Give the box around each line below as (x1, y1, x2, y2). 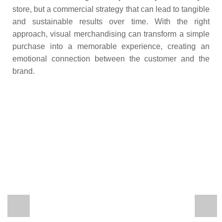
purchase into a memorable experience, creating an (12, 42, 210, 51)
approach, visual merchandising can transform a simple (12, 30, 210, 38)
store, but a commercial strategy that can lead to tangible (12, 5, 210, 13)
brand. (12, 67, 35, 75)
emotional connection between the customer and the (12, 55, 210, 63)
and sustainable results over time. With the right (12, 17, 210, 26)
